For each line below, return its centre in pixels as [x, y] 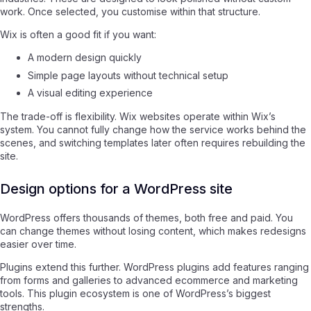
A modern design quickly [85, 58]
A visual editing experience [90, 93]
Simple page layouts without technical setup [128, 75]
